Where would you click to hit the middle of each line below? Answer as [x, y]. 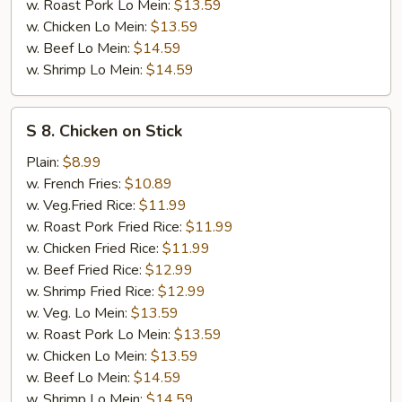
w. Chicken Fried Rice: [94, 248]
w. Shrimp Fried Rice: [92, 291]
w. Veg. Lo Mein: [79, 313]
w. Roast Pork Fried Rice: [106, 227]
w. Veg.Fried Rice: [83, 205]
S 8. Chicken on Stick [104, 131]
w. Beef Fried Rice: [86, 270]
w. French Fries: [75, 184]
